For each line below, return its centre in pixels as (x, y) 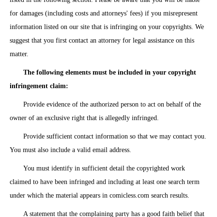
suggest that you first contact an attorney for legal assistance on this (102, 40)
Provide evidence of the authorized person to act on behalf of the (112, 104)
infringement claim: (39, 86)
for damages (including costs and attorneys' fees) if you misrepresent (104, 13)
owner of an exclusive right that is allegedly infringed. (84, 118)
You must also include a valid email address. (70, 150)
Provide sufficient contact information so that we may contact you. (115, 136)
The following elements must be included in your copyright (110, 72)
